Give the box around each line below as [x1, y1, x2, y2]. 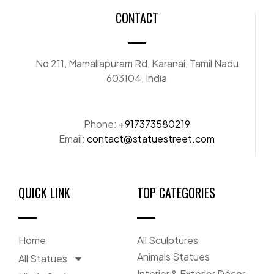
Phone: [83, 117, 119, 130]
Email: [59, 131, 87, 145]
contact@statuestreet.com [87, 131, 215, 145]
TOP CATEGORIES [137, 183, 215, 202]
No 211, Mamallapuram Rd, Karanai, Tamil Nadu [35, 56, 239, 70]
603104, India [106, 71, 167, 84]
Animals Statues [137, 250, 210, 264]
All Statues [18, 251, 67, 265]
